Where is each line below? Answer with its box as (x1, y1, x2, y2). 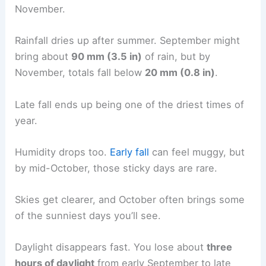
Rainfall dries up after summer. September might (15, 34, 240, 47)
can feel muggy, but (149, 145, 245, 158)
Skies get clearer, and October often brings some (15, 194, 245, 206)
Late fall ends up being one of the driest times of (15, 98, 245, 110)
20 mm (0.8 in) (145, 66, 216, 79)
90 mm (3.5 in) (71, 50, 142, 63)
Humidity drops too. (15, 145, 110, 158)
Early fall (110, 145, 150, 158)
